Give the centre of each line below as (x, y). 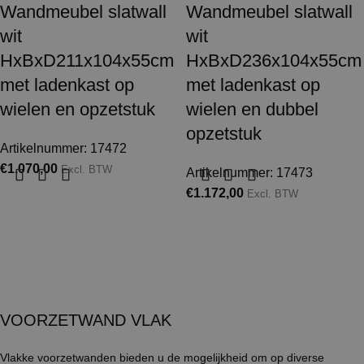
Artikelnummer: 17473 (249, 173)
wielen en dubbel (252, 110)
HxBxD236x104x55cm (274, 61)
